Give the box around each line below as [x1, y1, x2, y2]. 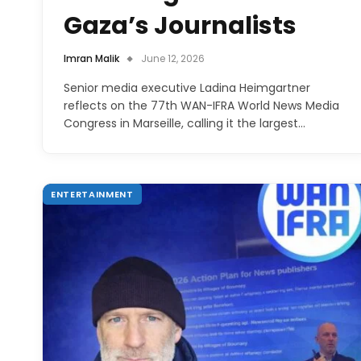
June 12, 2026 [141, 51, 205, 65]
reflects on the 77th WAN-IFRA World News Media [64, 97, 339, 114]
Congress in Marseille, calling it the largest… [64, 114, 305, 131]
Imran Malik [64, 51, 119, 65]
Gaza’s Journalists [64, 8, 297, 43]
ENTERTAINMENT [51, 187, 134, 201]
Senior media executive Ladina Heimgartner [64, 79, 310, 96]
